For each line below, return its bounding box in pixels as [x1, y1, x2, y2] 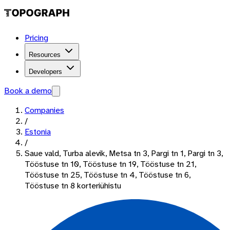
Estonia [25, 126, 51, 137]
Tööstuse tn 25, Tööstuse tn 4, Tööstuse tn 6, [25, 169, 190, 180]
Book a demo [4, 85, 52, 96]
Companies [25, 105, 64, 116]
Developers [29, 68, 62, 75]
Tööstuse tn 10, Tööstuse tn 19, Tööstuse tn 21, [25, 159, 196, 169]
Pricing [25, 32, 48, 43]
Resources [29, 51, 61, 59]
